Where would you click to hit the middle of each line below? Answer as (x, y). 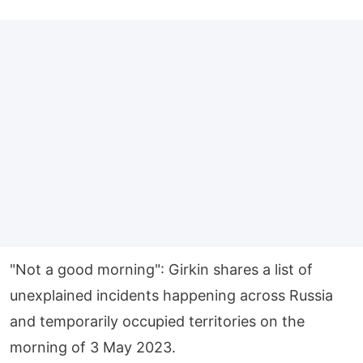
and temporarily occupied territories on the (157, 321)
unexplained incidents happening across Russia (171, 295)
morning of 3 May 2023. (93, 347)
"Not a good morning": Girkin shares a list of (161, 269)
